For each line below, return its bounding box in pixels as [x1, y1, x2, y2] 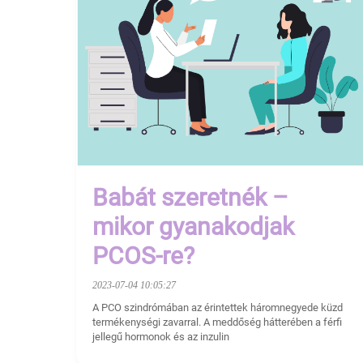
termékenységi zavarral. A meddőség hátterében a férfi [92, 315, 342, 328]
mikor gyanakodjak [92, 211, 294, 241]
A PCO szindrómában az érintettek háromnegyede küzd [92, 301, 343, 314]
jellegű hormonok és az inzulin [92, 330, 229, 343]
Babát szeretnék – [92, 182, 288, 211]
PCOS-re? [92, 241, 194, 270]
